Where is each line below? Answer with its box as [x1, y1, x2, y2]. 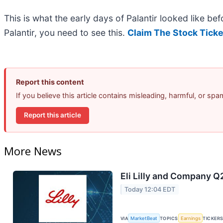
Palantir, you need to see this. [4, 27, 127, 38]
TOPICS [160, 215, 178, 221]
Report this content [16, 77, 84, 86]
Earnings [180, 215, 201, 221]
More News [4, 143, 62, 158]
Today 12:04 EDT [124, 185, 176, 193]
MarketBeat [130, 215, 158, 221]
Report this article [24, 111, 81, 119]
